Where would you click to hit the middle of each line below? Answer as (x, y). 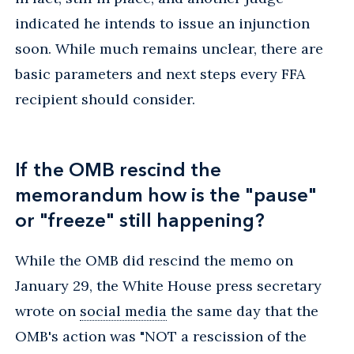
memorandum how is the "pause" (166, 194)
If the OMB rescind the (118, 169)
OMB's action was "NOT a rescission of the (161, 336)
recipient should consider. (105, 99)
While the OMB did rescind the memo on (154, 260)
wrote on (47, 311)
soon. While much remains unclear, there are (169, 48)
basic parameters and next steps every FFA (160, 73)
